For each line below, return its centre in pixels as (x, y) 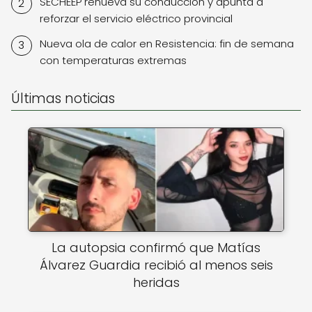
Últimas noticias (63, 98)
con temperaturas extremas (113, 60)
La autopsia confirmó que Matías (156, 248)
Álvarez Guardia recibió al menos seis (156, 265)
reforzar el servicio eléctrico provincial (136, 18)
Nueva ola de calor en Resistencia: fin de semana (166, 43)
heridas (156, 283)
